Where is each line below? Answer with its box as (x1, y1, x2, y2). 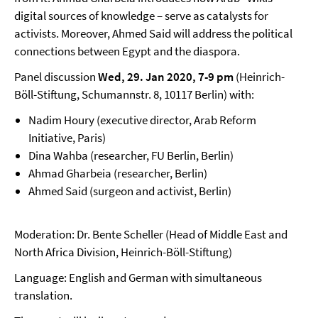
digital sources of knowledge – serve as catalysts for (14, 8, 268, 23)
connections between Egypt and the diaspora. (14, 43, 240, 59)
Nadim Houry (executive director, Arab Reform (28, 112, 256, 128)
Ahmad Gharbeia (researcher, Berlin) (28, 165, 207, 181)
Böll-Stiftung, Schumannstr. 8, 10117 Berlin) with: (14, 87, 254, 102)
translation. (14, 287, 72, 303)
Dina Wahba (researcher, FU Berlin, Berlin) (28, 148, 234, 163)
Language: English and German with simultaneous (14, 270, 262, 285)
